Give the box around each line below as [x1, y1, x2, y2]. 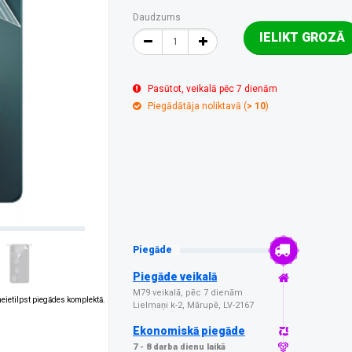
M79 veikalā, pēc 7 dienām [133, 288, 243, 298]
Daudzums [133, 12, 181, 23]
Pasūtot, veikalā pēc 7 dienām [148, 83, 277, 94]
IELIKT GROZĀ [259, 30, 345, 45]
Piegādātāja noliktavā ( [148, 101, 247, 112]
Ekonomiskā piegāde [133, 324, 245, 337]
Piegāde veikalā [133, 270, 217, 283]
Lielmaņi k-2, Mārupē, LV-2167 [133, 300, 254, 310]
